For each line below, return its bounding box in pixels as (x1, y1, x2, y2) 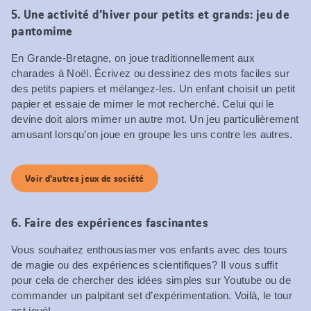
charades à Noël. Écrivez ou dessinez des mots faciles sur (11, 67, 290, 79)
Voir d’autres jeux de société (25, 171, 144, 185)
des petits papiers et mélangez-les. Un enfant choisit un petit (11, 82, 296, 94)
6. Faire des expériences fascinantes (11, 214, 208, 231)
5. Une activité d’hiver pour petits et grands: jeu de (11, 6, 289, 23)
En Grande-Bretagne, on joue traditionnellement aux (11, 51, 255, 64)
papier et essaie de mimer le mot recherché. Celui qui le (11, 97, 274, 110)
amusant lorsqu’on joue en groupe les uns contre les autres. (11, 128, 293, 140)
